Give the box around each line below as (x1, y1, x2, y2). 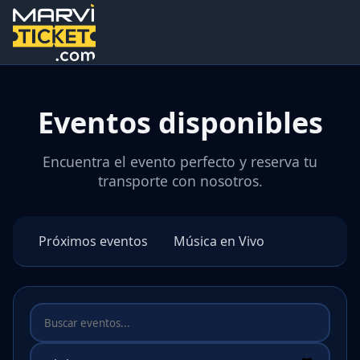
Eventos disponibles (37, 103, 323, 142)
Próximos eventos (39, 232, 148, 250)
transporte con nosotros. (97, 171, 263, 190)
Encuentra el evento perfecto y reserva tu (43, 152, 317, 171)
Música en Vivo (174, 232, 264, 250)
